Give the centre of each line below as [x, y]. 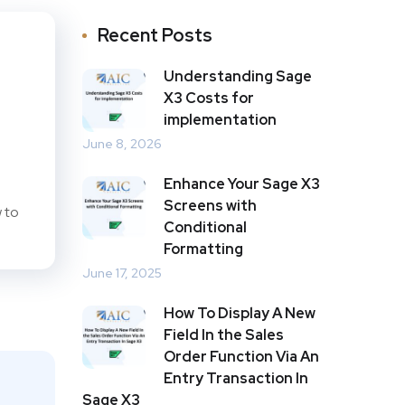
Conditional [205, 227]
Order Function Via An [241, 356]
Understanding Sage [238, 76]
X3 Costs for [209, 98]
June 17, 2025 [122, 273]
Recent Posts [155, 35]
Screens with [210, 205]
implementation [220, 119]
